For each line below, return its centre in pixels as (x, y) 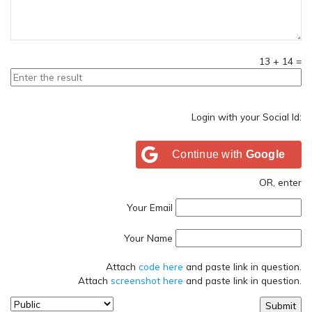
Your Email (150, 208)
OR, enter (280, 182)
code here (161, 266)
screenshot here (147, 280)
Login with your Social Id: (247, 116)
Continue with (209, 154)
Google (265, 154)
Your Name (148, 237)
